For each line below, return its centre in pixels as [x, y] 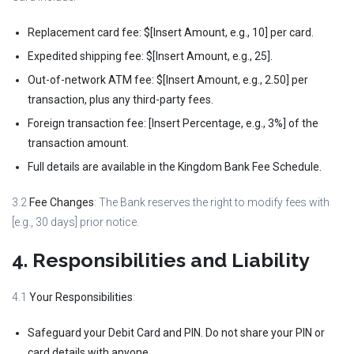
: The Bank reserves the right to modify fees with [212, 202]
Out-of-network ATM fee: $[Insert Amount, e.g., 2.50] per [168, 80]
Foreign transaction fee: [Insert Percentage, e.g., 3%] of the [173, 123]
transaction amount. [78, 143]
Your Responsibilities [81, 297]
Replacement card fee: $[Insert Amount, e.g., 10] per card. [171, 32]
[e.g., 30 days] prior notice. [75, 222]
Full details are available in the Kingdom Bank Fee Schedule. [175, 167]
